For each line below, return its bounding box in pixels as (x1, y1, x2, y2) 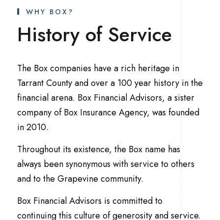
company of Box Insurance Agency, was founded (17, 106, 199, 119)
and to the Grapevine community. (17, 172, 143, 185)
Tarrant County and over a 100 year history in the (17, 76, 203, 89)
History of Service (17, 20, 172, 49)
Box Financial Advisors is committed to (17, 194, 163, 207)
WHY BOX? (26, 6, 74, 17)
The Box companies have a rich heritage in (17, 61, 179, 75)
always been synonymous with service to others (17, 157, 194, 170)
